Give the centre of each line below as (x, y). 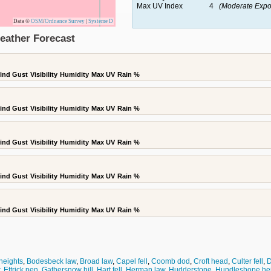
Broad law (96, 261)
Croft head (211, 261)
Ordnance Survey (65, 21)
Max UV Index (159, 6)
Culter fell (247, 261)
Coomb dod (171, 261)
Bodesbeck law (51, 261)
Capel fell (132, 261)
